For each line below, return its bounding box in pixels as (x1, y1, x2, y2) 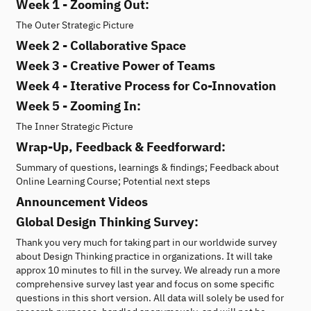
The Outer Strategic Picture (16, 19, 134, 32)
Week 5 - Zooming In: (16, 98, 141, 115)
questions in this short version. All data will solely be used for (16, 292, 284, 305)
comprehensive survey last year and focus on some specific (16, 278, 274, 291)
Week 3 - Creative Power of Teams (16, 58, 215, 74)
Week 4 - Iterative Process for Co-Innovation (16, 78, 276, 94)
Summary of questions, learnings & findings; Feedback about (16, 161, 279, 174)
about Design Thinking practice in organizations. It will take (16, 250, 273, 263)
